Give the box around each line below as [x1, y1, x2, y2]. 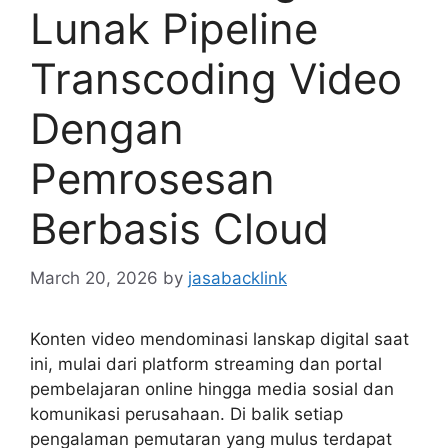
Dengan [30, 103, 184, 155]
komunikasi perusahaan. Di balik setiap [30, 403, 343, 424]
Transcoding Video [30, 53, 402, 105]
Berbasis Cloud [30, 203, 329, 255]
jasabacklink [188, 267, 287, 288]
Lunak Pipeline [30, 3, 318, 55]
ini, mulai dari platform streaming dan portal [30, 353, 382, 374]
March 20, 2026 [30, 267, 158, 288]
